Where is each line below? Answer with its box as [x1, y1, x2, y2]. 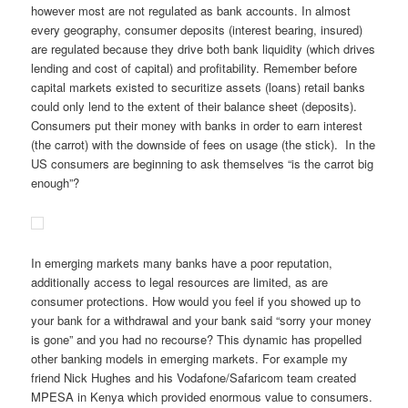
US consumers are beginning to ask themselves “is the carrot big [31, 155, 374, 173]
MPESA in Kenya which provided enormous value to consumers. [31, 387, 373, 405]
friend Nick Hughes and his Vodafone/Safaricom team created [31, 368, 357, 386]
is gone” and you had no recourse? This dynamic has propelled [31, 330, 362, 348]
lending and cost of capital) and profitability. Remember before [31, 59, 358, 77]
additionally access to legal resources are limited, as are [31, 272, 329, 291]
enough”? [31, 174, 80, 192]
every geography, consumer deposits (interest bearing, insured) [31, 21, 363, 39]
